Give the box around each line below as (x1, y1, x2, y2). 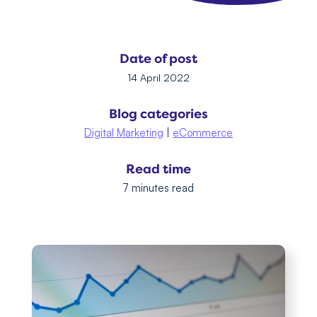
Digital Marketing (83, 126, 163, 139)
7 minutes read (122, 181, 195, 195)
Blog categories (108, 106, 208, 122)
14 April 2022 (127, 71, 190, 83)
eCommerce (172, 126, 233, 139)
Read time (125, 161, 191, 177)
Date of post (119, 51, 197, 67)
